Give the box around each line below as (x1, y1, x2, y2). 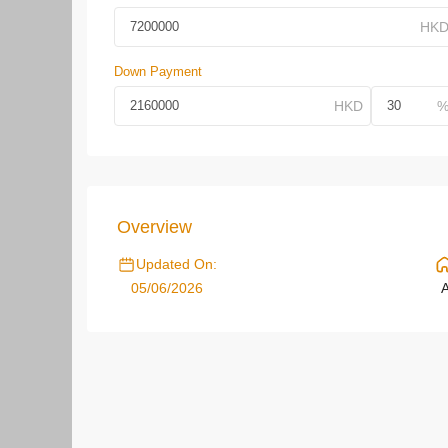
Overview (117, 217, 192, 237)
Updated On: (136, 256, 217, 272)
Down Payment (114, 64, 202, 79)
